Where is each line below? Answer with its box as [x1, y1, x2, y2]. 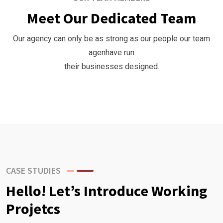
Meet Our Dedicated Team [27, 8, 196, 27]
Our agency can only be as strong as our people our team [13, 33, 210, 43]
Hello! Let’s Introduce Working [6, 181, 207, 200]
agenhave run [89, 47, 134, 57]
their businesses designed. [64, 61, 159, 71]
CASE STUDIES [6, 164, 61, 176]
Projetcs [6, 199, 60, 218]
